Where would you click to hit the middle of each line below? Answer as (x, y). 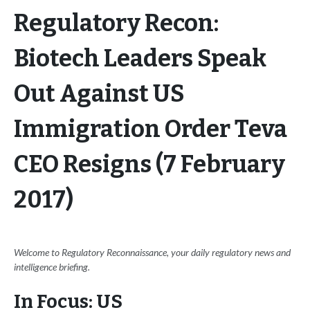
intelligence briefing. (52, 267)
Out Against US (99, 94)
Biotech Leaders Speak (140, 59)
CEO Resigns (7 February (149, 165)
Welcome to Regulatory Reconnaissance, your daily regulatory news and (152, 253)
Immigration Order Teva (151, 129)
